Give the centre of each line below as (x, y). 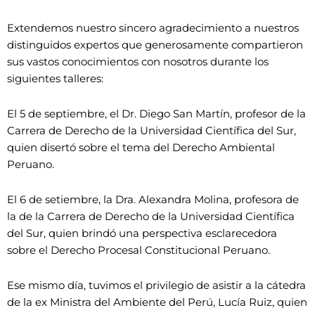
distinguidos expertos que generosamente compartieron (155, 44)
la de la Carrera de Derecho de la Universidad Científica (151, 217)
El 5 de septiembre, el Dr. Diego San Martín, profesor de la (156, 113)
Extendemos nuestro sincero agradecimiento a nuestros (153, 27)
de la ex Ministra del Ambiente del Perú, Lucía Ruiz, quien (157, 302)
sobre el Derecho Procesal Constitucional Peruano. (139, 250)
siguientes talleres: (55, 78)
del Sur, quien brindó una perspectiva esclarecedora (142, 233)
